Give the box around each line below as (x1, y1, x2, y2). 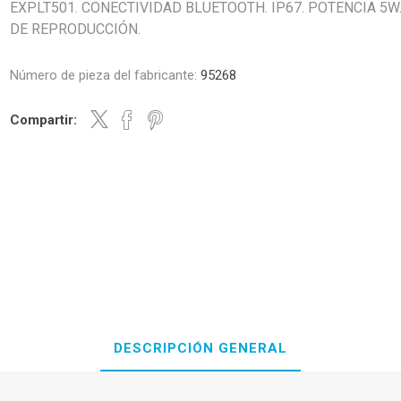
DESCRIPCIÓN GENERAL (114, 339, 287, 356)
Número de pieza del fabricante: (10, 67, 198, 83)
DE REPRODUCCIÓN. (10, 21, 141, 38)
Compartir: (10, 112, 78, 128)
